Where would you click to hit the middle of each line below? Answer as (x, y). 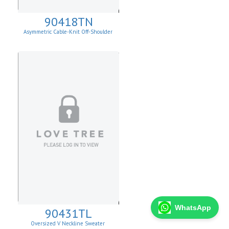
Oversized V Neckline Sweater (68, 223)
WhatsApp (193, 208)
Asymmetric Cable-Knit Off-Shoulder (68, 32)
